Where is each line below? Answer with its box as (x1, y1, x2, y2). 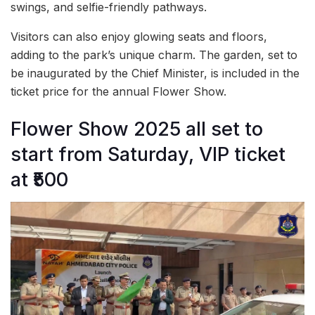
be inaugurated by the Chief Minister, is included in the (11, 65, 300, 80)
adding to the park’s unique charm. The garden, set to (11, 47, 297, 62)
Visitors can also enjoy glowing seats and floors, (11, 29, 267, 44)
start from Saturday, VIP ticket (11, 142, 285, 166)
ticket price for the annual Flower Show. (11, 84, 226, 98)
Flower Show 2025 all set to (11, 117, 263, 141)
